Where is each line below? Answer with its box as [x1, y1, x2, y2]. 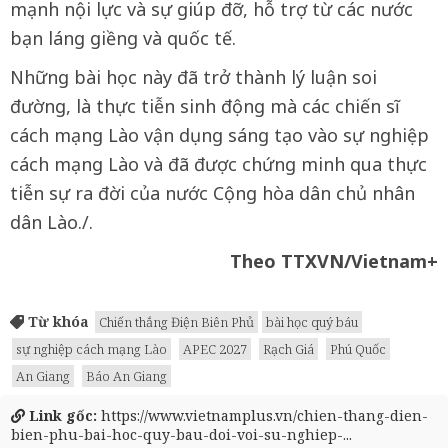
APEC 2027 [183, 339, 247, 358]
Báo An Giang [86, 366, 167, 385]
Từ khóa [24, 311, 89, 331]
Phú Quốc [330, 339, 386, 358]
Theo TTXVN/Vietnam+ [230, 248, 438, 273]
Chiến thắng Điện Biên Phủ [99, 312, 254, 331]
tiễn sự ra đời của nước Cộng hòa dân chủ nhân [10, 180, 415, 205]
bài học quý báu [266, 312, 358, 331]
